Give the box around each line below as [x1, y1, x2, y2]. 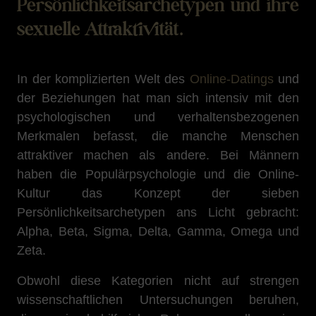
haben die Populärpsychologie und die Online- [17, 167, 299, 181]
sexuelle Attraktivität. [17, 17, 183, 41]
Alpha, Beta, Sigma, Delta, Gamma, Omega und [17, 224, 299, 238]
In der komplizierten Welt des [17, 72, 190, 86]
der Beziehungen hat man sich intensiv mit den [17, 91, 299, 105]
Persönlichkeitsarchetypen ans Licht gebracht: [17, 205, 299, 219]
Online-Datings [189, 72, 274, 86]
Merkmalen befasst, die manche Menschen [17, 129, 299, 143]
